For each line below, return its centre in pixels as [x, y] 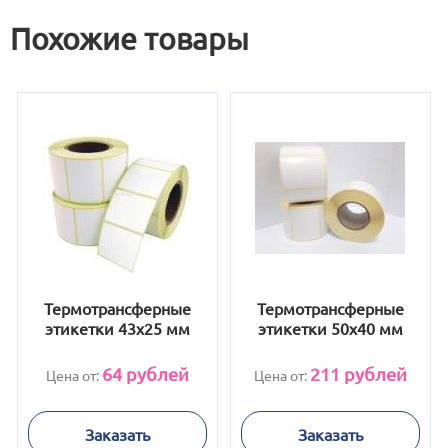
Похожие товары [129, 38]
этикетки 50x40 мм [331, 328]
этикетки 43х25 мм [117, 328]
